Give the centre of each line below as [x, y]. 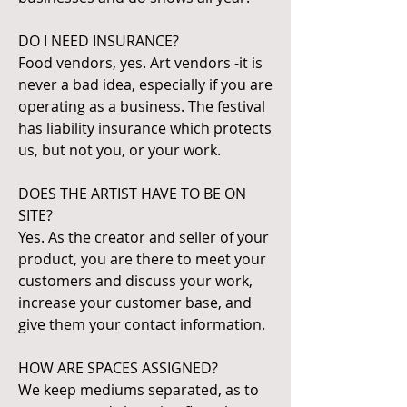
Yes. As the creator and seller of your [144, 237]
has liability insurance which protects [145, 128]
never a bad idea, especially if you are [145, 84]
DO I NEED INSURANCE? [99, 41]
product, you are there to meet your [142, 259]
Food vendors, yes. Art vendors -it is [140, 63]
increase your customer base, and [135, 303]
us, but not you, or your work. [119, 150]
